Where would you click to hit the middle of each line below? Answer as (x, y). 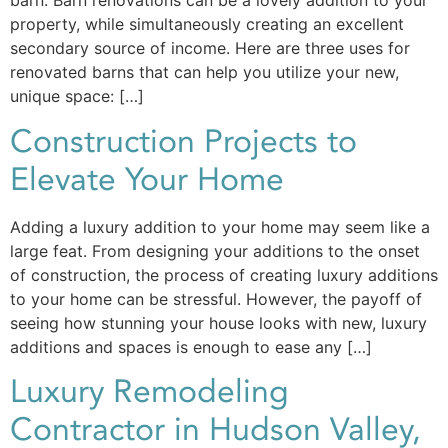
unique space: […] (77, 96)
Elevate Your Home (147, 179)
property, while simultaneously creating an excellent (207, 24)
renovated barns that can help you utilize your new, (204, 72)
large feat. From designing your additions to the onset (215, 250)
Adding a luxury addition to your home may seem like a (220, 226)
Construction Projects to (183, 141)
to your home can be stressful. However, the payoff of (216, 298)
